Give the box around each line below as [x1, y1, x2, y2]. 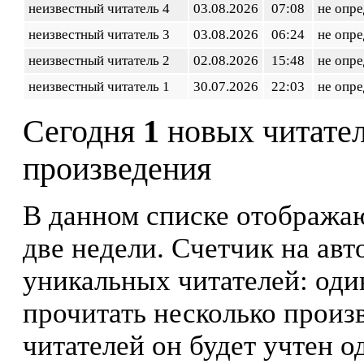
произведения [23, 151, 211, 187]
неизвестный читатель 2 [28, 53, 176, 68]
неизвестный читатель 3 [28, 27, 176, 42]
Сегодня [23, 114, 143, 149]
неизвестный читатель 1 [28, 79, 176, 94]
